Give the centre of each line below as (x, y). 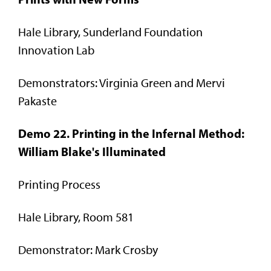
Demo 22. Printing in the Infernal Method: (131, 133)
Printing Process (59, 184)
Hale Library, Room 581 (76, 217)
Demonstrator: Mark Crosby (88, 250)
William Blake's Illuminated (92, 151)
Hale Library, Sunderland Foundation (110, 32)
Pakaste (38, 101)
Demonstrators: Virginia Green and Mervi (122, 83)
